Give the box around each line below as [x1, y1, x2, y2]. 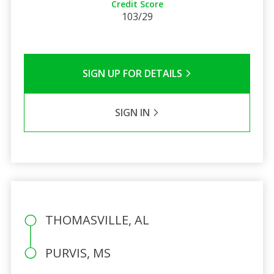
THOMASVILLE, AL [45, 211, 149, 228]
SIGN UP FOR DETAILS [82, 66, 185, 80]
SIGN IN [114, 105, 152, 119]
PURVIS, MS [45, 244, 111, 261]
